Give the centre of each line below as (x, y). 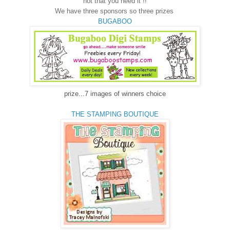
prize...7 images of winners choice (115, 93)
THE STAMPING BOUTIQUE (115, 114)
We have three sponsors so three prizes (115, 11)
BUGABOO (115, 21)
